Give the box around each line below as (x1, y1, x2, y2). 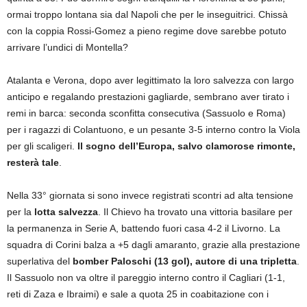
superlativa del (7, 255, 73, 267)
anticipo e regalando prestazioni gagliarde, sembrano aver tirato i (7, 90, 289, 102)
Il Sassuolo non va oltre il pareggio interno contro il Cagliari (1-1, (7, 271, 285, 283)
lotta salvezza (34, 206, 98, 217)
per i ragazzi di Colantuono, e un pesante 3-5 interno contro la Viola (7, 123, 300, 135)
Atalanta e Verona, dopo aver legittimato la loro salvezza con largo (7, 74, 294, 86)
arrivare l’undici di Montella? (7, 41, 128, 53)
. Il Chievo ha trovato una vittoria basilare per (98, 206, 293, 217)
